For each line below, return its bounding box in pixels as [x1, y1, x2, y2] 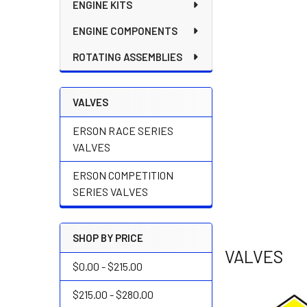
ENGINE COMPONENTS [73, 25, 177, 37]
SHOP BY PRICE [73, 232, 143, 244]
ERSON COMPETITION [73, 169, 173, 182]
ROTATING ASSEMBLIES [73, 51, 182, 63]
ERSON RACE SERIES [73, 124, 173, 137]
